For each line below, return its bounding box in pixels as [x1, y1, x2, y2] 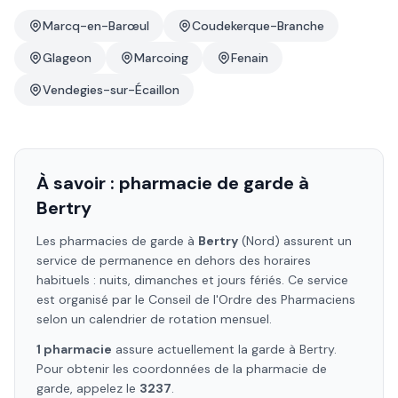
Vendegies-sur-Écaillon [43, 82, 179, 98]
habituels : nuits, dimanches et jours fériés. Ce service [36, 272, 348, 288]
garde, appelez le [36, 380, 139, 396]
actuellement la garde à [154, 341, 299, 357]
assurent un [280, 233, 352, 249]
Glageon [43, 50, 92, 66]
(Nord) [238, 233, 280, 249]
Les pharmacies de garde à [36, 233, 198, 249]
